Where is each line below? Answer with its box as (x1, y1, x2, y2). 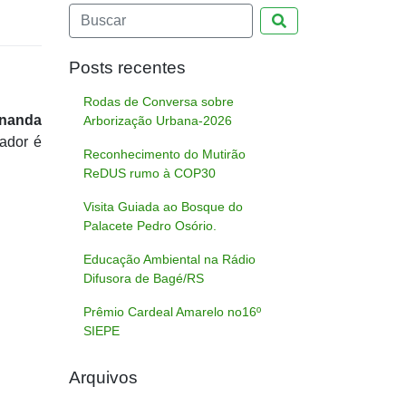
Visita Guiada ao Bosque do (83, 199, 243, 215)
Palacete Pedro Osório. (83, 218, 217, 234)
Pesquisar (285, 13, 345, 28)
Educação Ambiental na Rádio (83, 252, 256, 267)
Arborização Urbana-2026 (83, 113, 232, 129)
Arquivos (69, 368, 138, 388)
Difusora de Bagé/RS (83, 271, 204, 286)
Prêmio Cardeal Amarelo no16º (83, 304, 261, 320)
